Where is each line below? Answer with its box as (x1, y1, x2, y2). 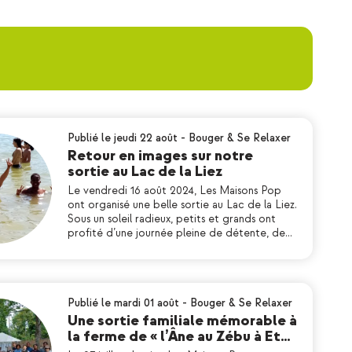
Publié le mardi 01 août (68, 296, 179, 310)
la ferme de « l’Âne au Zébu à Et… (68, 328, 291, 346)
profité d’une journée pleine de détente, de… (68, 226, 292, 240)
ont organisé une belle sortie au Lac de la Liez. (68, 198, 297, 211)
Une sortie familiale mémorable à (68, 312, 297, 330)
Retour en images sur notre (68, 147, 253, 165)
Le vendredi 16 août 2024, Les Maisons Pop (68, 184, 281, 197)
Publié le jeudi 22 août (68, 131, 178, 145)
